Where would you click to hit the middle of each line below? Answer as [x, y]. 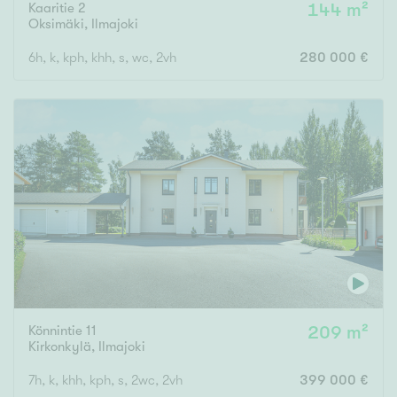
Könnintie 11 [62, 330]
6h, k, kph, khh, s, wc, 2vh [102, 58]
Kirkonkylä [60, 346]
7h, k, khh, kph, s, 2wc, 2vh [105, 380]
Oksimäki [56, 24]
